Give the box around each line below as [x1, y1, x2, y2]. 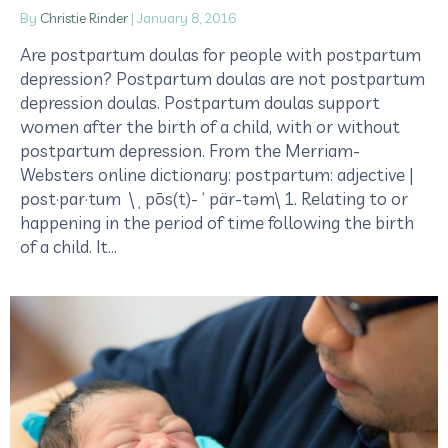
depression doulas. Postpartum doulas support [20, 91, 380, 113]
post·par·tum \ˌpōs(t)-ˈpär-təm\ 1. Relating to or [20, 187, 408, 209]
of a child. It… [20, 235, 117, 257]
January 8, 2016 [137, 8, 236, 27]
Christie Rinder [40, 8, 128, 27]
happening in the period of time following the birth [20, 211, 414, 233]
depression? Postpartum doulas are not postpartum [20, 67, 425, 89]
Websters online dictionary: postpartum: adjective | [20, 163, 414, 185]
